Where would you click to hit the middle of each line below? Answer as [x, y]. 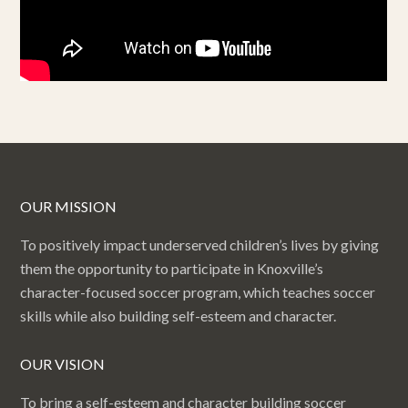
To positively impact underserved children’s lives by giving [200, 245]
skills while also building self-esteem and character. [178, 316]
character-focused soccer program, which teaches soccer [198, 292]
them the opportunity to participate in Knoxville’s [172, 268]
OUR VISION [63, 364]
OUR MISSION [69, 206]
